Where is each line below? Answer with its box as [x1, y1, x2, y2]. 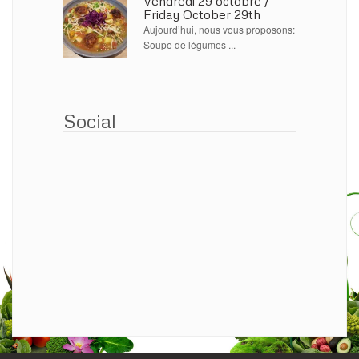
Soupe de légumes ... [143, 38, 236, 52]
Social [63, 109, 116, 133]
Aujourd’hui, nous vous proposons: [143, 22, 295, 37]
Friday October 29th [143, 6, 260, 23]
